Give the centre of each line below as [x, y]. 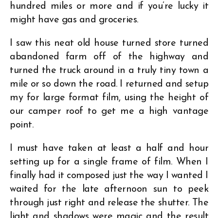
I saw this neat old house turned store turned [109, 43]
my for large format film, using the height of [109, 98]
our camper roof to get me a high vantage [109, 111]
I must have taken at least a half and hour [109, 148]
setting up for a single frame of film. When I [109, 162]
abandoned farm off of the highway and [109, 57]
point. [21, 125]
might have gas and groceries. [74, 20]
